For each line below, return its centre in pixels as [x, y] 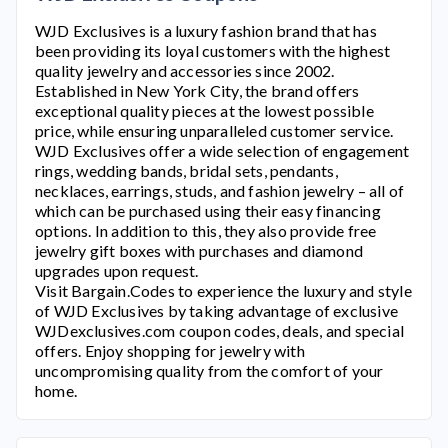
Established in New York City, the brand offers [197, 90]
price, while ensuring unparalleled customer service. [214, 130]
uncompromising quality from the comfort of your [209, 370]
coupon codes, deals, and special [290, 330]
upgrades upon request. [117, 270]
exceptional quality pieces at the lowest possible [204, 110]
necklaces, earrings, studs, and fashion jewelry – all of [220, 190]
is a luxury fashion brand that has [261, 30]
